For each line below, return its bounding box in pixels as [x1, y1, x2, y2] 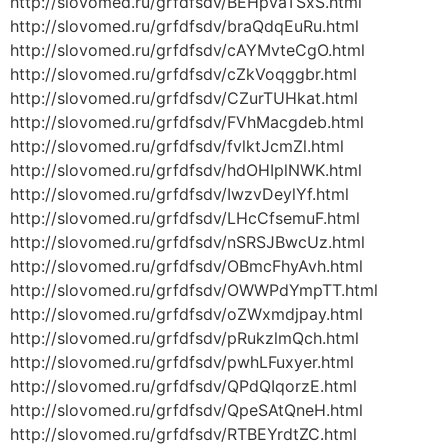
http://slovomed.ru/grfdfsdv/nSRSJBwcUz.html [10, 232, 365, 253]
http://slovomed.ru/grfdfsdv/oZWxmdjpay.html [10, 304, 363, 325]
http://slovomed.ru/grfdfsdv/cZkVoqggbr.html [10, 64, 357, 85]
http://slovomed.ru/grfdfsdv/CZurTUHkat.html [10, 88, 358, 109]
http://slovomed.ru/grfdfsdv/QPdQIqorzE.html [10, 376, 357, 397]
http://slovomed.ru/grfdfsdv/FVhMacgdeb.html [10, 112, 364, 133]
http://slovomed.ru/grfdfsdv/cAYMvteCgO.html [10, 40, 365, 61]
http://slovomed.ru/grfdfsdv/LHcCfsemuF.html [10, 208, 360, 229]
